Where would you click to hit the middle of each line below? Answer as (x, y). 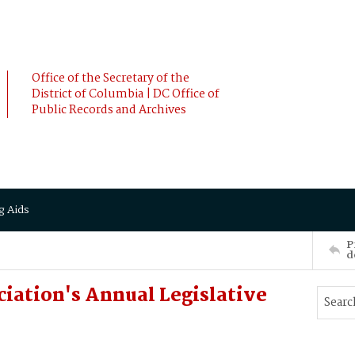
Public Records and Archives (109, 110)
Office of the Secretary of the (111, 78)
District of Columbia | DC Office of (126, 94)
